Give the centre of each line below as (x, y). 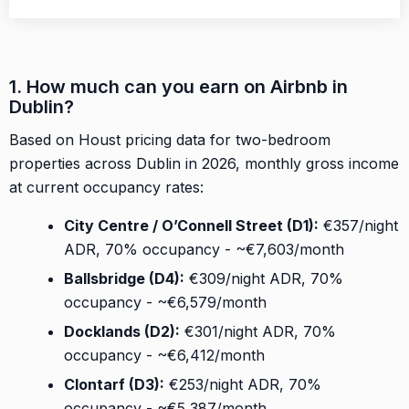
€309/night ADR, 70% (264, 278)
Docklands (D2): (122, 331)
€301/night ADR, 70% (258, 331)
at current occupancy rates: (106, 187)
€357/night (358, 225)
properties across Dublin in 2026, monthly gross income (204, 163)
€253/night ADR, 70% (243, 384)
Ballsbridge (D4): (124, 278)
